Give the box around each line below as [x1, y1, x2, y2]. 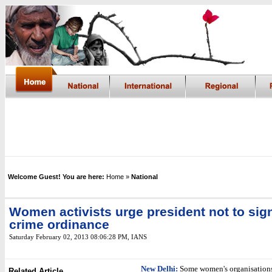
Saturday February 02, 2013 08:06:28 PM [9, 234, 127, 240]
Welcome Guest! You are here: [8, 173, 104, 180]
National [131, 173, 158, 180]
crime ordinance [9, 217, 109, 232]
